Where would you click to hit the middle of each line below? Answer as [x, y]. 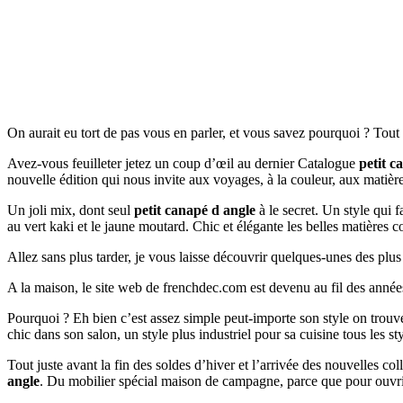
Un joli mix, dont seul [71, 210]
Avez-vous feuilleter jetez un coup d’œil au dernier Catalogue [183, 163]
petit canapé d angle [195, 210]
